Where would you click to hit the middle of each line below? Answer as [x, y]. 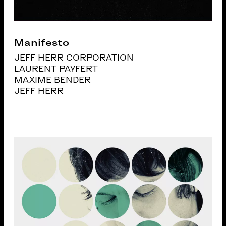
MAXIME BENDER [53, 80]
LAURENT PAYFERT [56, 69]
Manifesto [42, 43]
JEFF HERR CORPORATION [74, 58]
